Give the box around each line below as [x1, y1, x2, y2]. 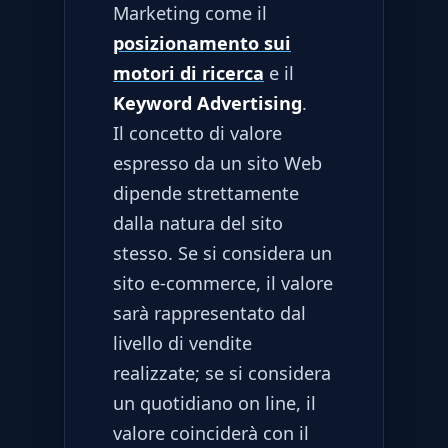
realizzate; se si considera [113, 360, 331, 385]
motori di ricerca [113, 60, 264, 85]
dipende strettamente [113, 180, 299, 205]
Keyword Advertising [113, 90, 302, 115]
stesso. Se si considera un [113, 240, 332, 265]
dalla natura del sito [113, 210, 283, 235]
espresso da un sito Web [113, 150, 322, 175]
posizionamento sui [113, 30, 291, 55]
